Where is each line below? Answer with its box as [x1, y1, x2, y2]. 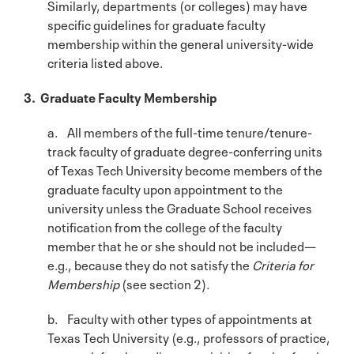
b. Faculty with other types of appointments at [47, 307, 312, 327]
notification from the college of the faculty [47, 216, 282, 235]
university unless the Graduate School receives [47, 197, 312, 217]
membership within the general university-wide [47, 32, 314, 52]
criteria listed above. [47, 51, 163, 71]
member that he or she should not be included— [47, 235, 316, 254]
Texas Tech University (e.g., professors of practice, [47, 326, 330, 346]
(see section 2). [119, 273, 209, 292]
